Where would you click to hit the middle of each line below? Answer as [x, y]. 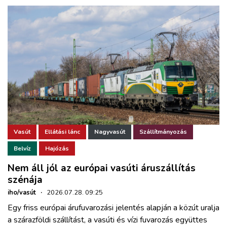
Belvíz [22, 148]
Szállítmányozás [163, 132]
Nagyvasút [110, 132]
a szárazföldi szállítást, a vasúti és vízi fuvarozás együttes [107, 220]
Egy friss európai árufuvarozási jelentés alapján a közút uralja [113, 208]
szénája [25, 180]
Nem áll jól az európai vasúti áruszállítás [102, 168]
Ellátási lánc [62, 132]
